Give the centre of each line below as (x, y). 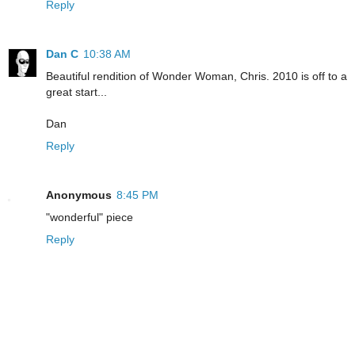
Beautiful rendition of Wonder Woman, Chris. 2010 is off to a (197, 76)
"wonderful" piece (90, 218)
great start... (76, 92)
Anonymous (79, 195)
